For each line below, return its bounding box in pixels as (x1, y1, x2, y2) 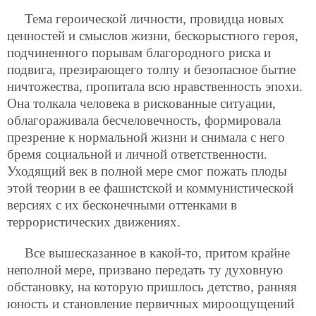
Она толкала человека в (7, 96, 143, 111)
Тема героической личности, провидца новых (25, 11, 284, 27)
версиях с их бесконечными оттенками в (7, 197, 237, 213)
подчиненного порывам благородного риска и (7, 45, 271, 61)
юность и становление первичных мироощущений (7, 296, 294, 311)
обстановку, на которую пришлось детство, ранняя (7, 279, 297, 294)
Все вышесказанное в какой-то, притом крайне (25, 245, 290, 260)
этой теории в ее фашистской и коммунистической (7, 181, 293, 196)
